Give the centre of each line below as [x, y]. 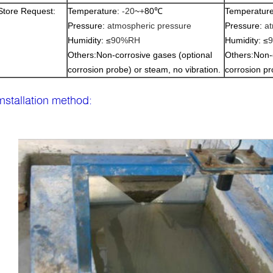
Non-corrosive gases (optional [154, 55]
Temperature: [95, 11]
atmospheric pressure [149, 26]
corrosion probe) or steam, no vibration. [144, 69]
